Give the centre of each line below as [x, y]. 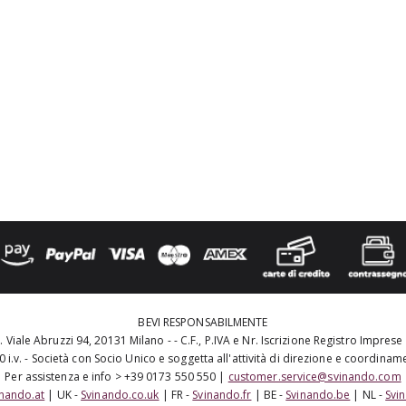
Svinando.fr [222, 394]
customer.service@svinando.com [314, 376]
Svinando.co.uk [120, 394]
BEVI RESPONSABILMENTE [203, 322]
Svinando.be [318, 394]
